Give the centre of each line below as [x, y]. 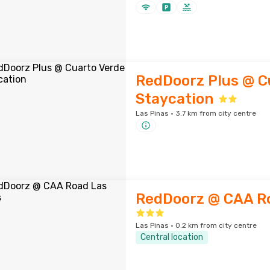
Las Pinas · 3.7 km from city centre [196, 113]
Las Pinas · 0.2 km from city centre [196, 225]
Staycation [174, 99]
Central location [171, 237]
